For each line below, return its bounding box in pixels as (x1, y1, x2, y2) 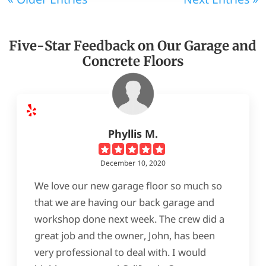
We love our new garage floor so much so (34, 179, 223, 193)
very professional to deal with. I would (34, 245, 207, 259)
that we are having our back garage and (34, 195, 215, 210)
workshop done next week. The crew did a (34, 212, 225, 226)
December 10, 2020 (100, 158, 166, 169)
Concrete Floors (82, 52, 183, 69)
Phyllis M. (107, 126, 158, 141)
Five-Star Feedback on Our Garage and (9, 37, 257, 54)
